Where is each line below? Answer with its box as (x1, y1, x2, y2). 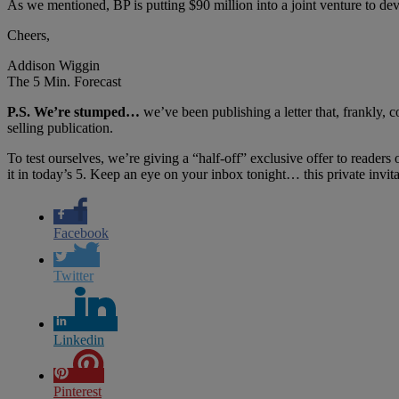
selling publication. (7, 119, 113, 135)
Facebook (53, 224, 109, 240)
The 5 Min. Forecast (7, 73, 121, 89)
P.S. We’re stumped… (7, 103, 140, 119)
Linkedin (53, 331, 104, 347)
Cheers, (7, 27, 50, 43)
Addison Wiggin (7, 57, 100, 73)
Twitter (53, 267, 94, 283)
